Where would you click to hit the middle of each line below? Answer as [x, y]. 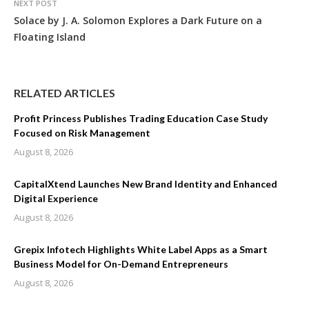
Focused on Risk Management [82, 132]
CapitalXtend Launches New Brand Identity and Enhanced [146, 183]
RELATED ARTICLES [64, 92]
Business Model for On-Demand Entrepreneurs [121, 263]
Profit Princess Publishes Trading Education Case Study [141, 118]
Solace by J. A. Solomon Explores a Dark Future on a [138, 20]
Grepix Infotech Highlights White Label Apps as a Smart [141, 249]
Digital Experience [56, 198]
